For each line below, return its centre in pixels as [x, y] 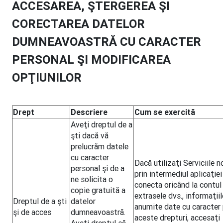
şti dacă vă [90, 135]
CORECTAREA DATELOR [78, 24]
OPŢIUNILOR [47, 77]
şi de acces [32, 212]
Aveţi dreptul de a [102, 124]
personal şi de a [98, 168]
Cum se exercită [165, 112]
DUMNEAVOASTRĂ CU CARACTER [107, 42]
